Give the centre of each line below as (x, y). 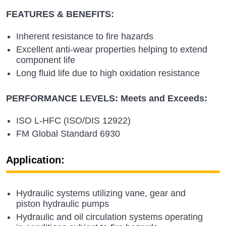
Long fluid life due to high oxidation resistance (108, 73)
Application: (35, 160)
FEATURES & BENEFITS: (60, 14)
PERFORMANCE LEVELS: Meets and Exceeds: (107, 98)
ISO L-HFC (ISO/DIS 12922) (73, 120)
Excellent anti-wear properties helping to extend (112, 49)
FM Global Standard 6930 (68, 133)
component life (46, 60)
